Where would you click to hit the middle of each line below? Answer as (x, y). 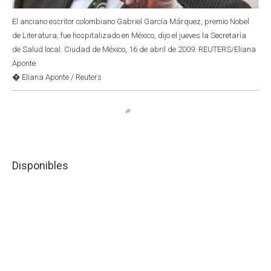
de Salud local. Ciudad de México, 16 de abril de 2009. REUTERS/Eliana (134, 49)
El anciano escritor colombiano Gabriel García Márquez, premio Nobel (131, 21)
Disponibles (40, 165)
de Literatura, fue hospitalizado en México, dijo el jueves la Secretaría (129, 35)
